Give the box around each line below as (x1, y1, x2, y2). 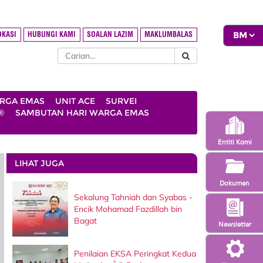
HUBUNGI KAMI (28, 30, 76, 39)
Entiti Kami (217, 137, 252, 146)
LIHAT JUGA (14, 157, 64, 168)
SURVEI (106, 96, 137, 106)
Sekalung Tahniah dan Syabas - (73, 191, 193, 203)
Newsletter (218, 220, 251, 228)
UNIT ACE (55, 96, 95, 106)
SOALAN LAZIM (87, 30, 134, 39)
